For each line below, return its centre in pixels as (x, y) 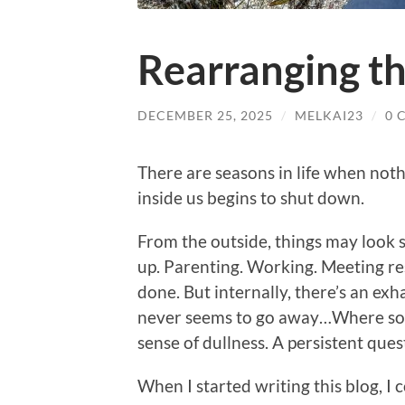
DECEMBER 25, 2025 (205, 116)
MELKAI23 (329, 116)
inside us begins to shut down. (251, 197)
